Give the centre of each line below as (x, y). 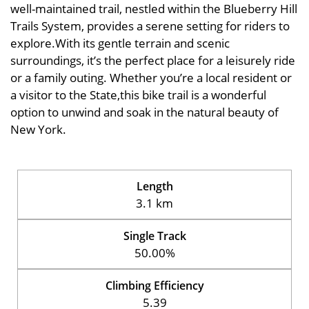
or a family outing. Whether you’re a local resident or (151, 78)
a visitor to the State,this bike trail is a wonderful (138, 95)
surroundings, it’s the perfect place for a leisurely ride (153, 60)
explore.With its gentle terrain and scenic (120, 43)
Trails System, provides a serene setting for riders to (150, 26)
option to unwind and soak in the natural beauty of (144, 112)
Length (154, 186)
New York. (38, 129)
